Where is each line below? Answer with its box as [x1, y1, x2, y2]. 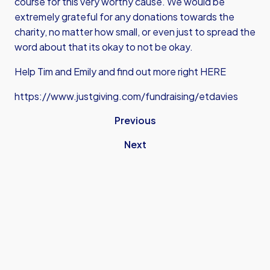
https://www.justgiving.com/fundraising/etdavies [14, 90, 238, 102]
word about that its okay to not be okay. [14, 40, 193, 53]
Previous [114, 114, 156, 127]
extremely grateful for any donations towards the [14, 10, 234, 23]
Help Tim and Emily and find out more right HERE [14, 65, 226, 78]
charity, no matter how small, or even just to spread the [14, 25, 256, 38]
